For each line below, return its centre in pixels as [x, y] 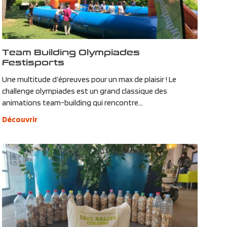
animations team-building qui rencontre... [72, 103]
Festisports [33, 62]
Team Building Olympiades [71, 52]
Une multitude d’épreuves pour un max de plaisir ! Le [89, 80]
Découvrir [20, 120]
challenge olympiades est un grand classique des [84, 91]
